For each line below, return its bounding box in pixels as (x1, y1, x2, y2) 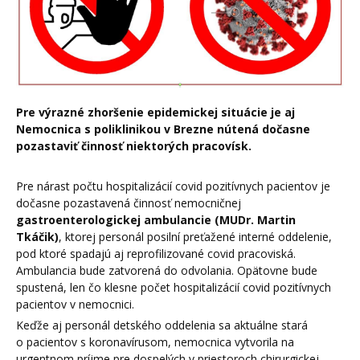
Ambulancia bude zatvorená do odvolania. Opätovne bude (16, 263, 317, 279)
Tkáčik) (16, 229, 59, 245)
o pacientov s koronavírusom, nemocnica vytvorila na (16, 333, 294, 350)
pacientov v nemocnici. (16, 297, 134, 313)
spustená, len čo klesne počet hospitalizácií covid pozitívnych (16, 280, 331, 296)
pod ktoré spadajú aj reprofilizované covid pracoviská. (16, 246, 296, 262)
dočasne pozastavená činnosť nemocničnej (16, 195, 241, 211)
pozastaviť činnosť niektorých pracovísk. (16, 137, 252, 153)
